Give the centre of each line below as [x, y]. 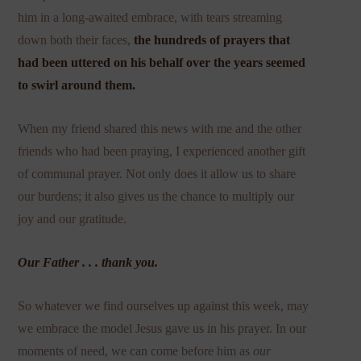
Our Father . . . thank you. [88, 262]
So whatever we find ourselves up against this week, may [164, 305]
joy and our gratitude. [73, 218]
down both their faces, [76, 39]
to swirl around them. [77, 85]
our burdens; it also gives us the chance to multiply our [156, 196]
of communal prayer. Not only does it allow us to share [157, 173]
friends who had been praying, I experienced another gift [162, 151]
